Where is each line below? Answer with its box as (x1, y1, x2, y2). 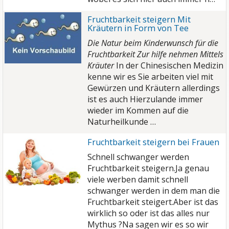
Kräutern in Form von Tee (87, 22, 189, 34)
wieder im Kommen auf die (87, 105, 189, 116)
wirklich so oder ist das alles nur (87, 208, 210, 219)
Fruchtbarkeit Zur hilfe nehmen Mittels (87, 49, 223, 60)
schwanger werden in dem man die (87, 185, 220, 196)
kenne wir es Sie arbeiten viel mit (87, 71, 213, 82)
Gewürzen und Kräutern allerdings (87, 82, 220, 94)
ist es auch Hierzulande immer (87, 94, 203, 105)
